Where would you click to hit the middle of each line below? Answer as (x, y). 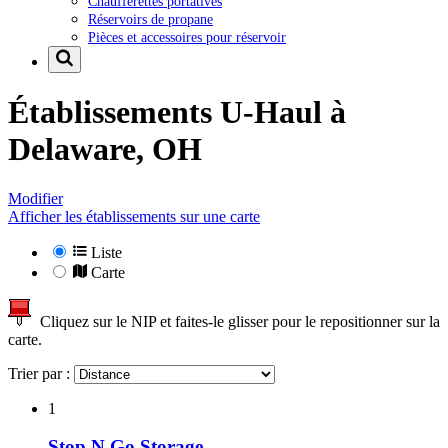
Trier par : (41, 373)
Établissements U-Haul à (177, 112)
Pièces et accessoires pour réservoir (187, 36)
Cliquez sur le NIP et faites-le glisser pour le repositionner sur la (236, 321)
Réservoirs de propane (150, 18)
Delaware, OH (105, 149)
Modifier (35, 198)
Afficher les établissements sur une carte (134, 216)
